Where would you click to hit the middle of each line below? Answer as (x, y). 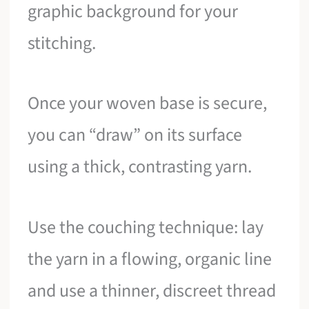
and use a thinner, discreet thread (152, 291)
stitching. (62, 43)
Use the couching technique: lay (146, 228)
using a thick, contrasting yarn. (140, 167)
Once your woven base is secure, (148, 103)
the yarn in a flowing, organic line (150, 259)
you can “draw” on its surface (135, 135)
